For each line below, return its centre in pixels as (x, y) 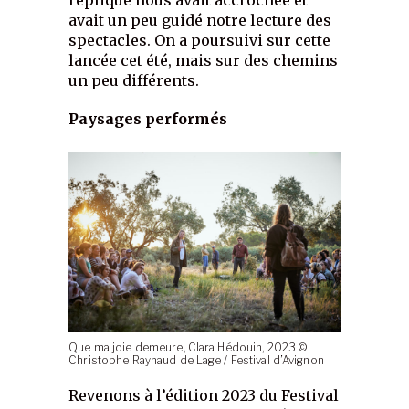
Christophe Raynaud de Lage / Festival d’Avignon (196, 361)
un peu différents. (134, 80)
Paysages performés (148, 118)
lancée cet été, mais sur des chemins (204, 60)
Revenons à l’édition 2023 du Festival (204, 396)
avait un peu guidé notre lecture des (200, 20)
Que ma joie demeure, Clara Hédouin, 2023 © (188, 348)
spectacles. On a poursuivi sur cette (200, 40)
